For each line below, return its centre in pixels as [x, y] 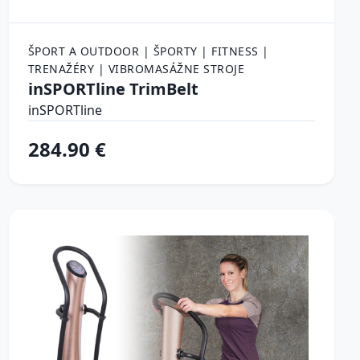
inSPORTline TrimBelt [113, 88]
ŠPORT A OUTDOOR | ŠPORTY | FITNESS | [148, 51]
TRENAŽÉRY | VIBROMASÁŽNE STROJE [136, 68]
